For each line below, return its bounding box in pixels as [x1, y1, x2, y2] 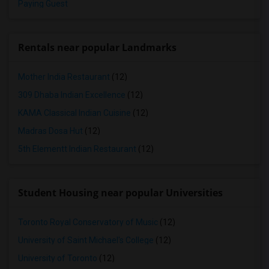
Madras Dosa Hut [18, 126, 83, 136]
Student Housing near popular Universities [18, 186, 223, 199]
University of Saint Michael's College [18, 235, 154, 245]
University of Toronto [18, 253, 97, 263]
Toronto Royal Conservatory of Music [18, 217, 158, 227]
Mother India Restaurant [18, 72, 110, 82]
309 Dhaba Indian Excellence [18, 90, 125, 100]
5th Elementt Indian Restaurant [18, 144, 136, 154]
